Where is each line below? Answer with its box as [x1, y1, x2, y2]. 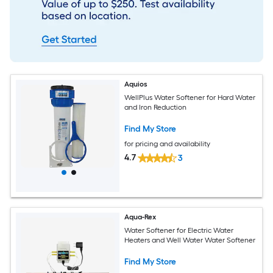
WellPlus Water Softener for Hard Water [124, 93, 256, 102]
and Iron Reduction [124, 103, 187, 112]
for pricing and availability [124, 140, 211, 149]
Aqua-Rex [124, 212, 157, 221]
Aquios [124, 79, 148, 88]
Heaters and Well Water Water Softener [124, 236, 256, 245]
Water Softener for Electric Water [124, 226, 234, 235]
